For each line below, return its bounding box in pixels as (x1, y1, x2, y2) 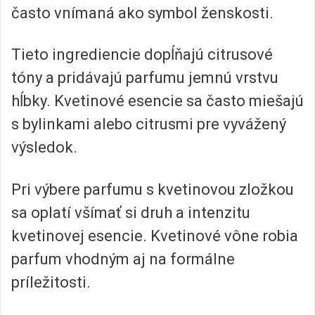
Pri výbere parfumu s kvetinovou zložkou (11, 180, 294, 198)
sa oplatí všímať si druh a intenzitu (11, 203, 250, 221)
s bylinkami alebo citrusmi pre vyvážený (11, 115, 286, 134)
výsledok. (11, 139, 77, 157)
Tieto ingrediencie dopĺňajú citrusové (11, 46, 273, 64)
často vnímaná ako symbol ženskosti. (11, 4, 274, 22)
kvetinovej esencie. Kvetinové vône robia (11, 226, 298, 245)
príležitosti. (11, 273, 91, 291)
